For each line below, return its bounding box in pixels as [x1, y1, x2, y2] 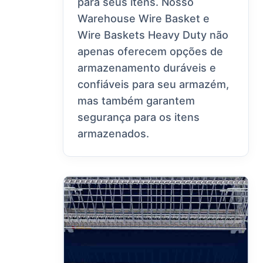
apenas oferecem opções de [77, 45, 224, 58]
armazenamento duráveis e [77, 62, 217, 75]
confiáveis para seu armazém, [77, 78, 230, 91]
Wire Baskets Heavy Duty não [77, 29, 229, 42]
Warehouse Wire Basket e [77, 12, 210, 25]
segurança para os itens [77, 111, 200, 124]
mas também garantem [77, 95, 195, 107]
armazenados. [77, 127, 150, 140]
